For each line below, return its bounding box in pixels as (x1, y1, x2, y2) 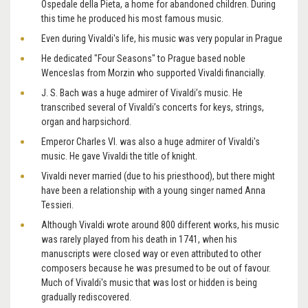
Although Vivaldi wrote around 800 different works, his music (41, 219, 279, 230)
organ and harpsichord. (41, 115, 131, 127)
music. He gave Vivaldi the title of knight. (41, 150, 197, 162)
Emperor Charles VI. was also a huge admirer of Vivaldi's (41, 135, 260, 147)
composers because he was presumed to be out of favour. (41, 262, 271, 274)
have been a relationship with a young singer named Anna (41, 184, 265, 196)
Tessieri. (41, 199, 74, 210)
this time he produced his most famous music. (41, 12, 225, 24)
